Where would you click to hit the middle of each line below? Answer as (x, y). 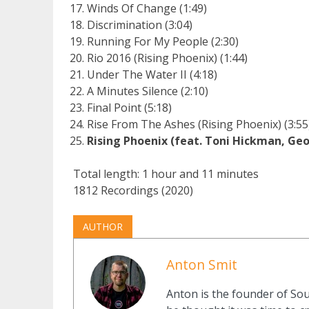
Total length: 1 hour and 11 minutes (166, 173)
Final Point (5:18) (129, 107)
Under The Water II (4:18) (152, 74)
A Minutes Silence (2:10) (147, 91)
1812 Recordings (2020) (133, 190)
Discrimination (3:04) (139, 24)
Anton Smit (201, 264)
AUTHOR (102, 226)
